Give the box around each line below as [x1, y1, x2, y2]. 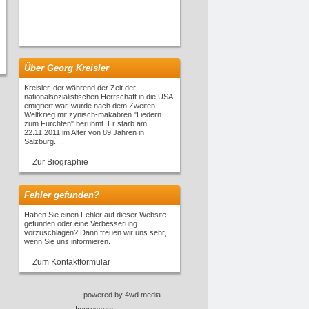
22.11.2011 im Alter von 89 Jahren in [24, 128, 144, 137]
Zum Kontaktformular [32, 257, 110, 267]
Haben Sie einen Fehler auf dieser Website [24, 210, 166, 219]
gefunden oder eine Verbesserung [24, 219, 137, 228]
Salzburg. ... [24, 137, 64, 146]
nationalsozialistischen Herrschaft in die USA [24, 92, 172, 101]
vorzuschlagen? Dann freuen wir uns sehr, [24, 228, 166, 237]
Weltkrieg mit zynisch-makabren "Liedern [24, 110, 161, 119]
